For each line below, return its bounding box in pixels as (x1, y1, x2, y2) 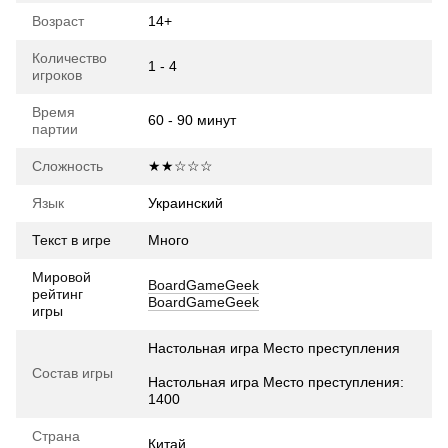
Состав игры (32, 365, 113, 382)
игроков (32, 67, 82, 84)
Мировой (32, 269, 91, 286)
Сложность (32, 158, 103, 175)
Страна (32, 428, 80, 445)
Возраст (32, 13, 84, 30)
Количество (32, 50, 107, 67)
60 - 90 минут (148, 112, 236, 129)
